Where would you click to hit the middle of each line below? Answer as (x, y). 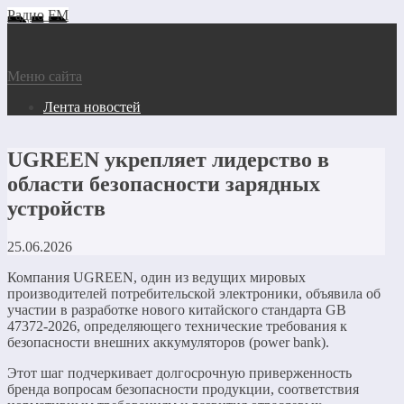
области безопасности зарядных (164, 184)
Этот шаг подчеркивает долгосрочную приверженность (179, 372)
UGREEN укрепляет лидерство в (168, 159)
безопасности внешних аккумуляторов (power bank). (168, 342)
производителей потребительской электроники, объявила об (194, 293)
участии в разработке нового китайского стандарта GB (177, 309)
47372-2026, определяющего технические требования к (177, 326)
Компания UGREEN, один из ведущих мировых (156, 277)
